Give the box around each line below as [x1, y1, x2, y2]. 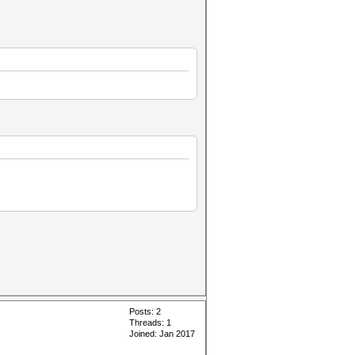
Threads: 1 [129, 318, 171, 327]
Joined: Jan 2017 [129, 329, 195, 338]
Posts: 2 [129, 307, 161, 316]
